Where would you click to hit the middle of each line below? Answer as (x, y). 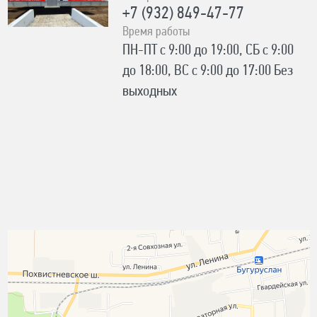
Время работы (156, 33)
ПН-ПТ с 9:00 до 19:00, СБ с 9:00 (208, 51)
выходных (150, 92)
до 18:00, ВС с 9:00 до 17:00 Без (208, 71)
